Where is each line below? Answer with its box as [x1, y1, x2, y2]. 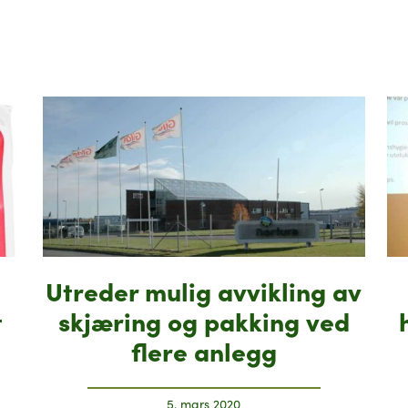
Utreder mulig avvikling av [46, 272, 362, 309]
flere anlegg [130, 332, 277, 369]
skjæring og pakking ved [57, 302, 350, 339]
